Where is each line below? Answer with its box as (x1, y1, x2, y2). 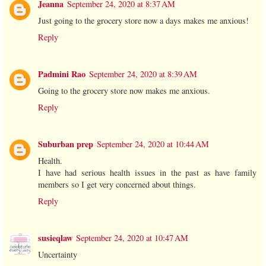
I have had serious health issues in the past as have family (38, 166, 256, 178)
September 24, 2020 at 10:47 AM (76, 232, 188, 243)
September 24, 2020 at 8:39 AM (89, 68, 197, 80)
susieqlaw (38, 231, 72, 244)
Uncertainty (38, 248, 77, 260)
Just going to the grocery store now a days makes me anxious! (38, 14, 249, 26)
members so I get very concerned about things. (38, 178, 196, 190)
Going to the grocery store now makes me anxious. (38, 84, 210, 96)
